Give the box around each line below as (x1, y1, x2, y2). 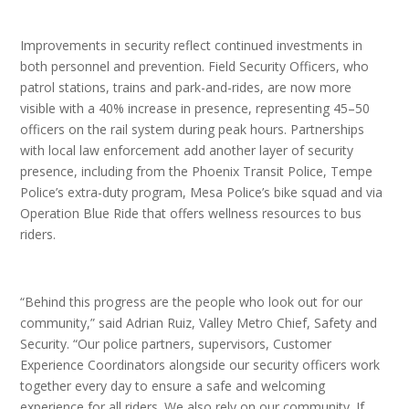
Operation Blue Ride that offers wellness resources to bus (20, 204, 362, 222)
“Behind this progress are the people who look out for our (20, 293, 363, 310)
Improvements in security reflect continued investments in (20, 37, 363, 54)
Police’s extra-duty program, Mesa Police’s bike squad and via (20, 184, 383, 201)
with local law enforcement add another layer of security (20, 142, 354, 159)
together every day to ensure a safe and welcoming (20, 377, 326, 394)
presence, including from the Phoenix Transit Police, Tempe (20, 163, 373, 180)
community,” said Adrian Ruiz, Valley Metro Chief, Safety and (20, 314, 378, 331)
